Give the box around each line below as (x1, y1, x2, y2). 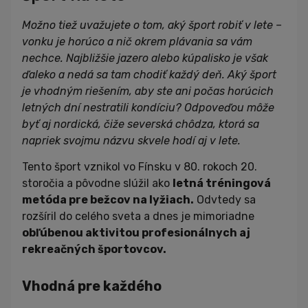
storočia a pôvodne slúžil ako (22, 177, 173, 190)
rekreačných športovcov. (22, 243, 166, 256)
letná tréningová (173, 177, 271, 190)
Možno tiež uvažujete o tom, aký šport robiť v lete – (22, 19, 282, 32)
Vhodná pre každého (22, 278, 162, 295)
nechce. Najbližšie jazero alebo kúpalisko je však (22, 52, 268, 65)
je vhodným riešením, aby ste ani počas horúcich (22, 85, 274, 98)
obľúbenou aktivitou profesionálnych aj (22, 226, 250, 240)
